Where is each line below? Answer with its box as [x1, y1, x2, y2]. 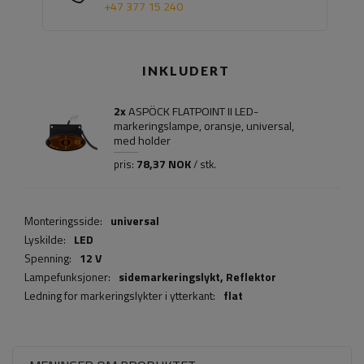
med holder [114, 132, 171, 150]
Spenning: [24, 249, 71, 267]
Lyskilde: [24, 231, 66, 249]
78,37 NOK [136, 155, 191, 174]
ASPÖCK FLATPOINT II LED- [128, 102, 258, 121]
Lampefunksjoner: [24, 268, 110, 286]
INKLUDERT [142, 63, 230, 79]
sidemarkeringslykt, [119, 268, 226, 286]
